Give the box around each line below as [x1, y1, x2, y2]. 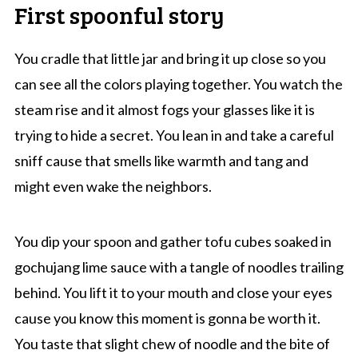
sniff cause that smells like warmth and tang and [14, 152, 308, 170]
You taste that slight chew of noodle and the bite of [14, 335, 330, 353]
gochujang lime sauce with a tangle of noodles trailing [14, 258, 344, 276]
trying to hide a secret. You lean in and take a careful [14, 126, 334, 145]
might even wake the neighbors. [14, 177, 212, 196]
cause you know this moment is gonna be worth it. [14, 309, 320, 328]
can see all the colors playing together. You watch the [14, 75, 343, 93]
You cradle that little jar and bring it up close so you [14, 50, 326, 68]
